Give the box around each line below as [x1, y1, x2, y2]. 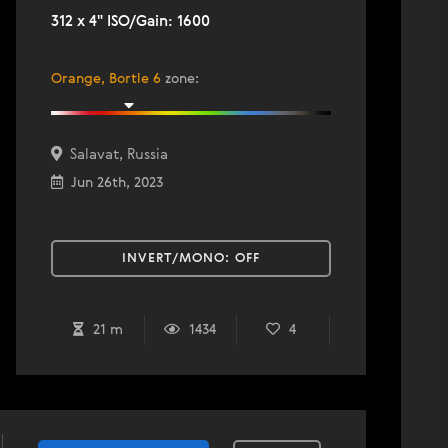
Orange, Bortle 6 [51, 72, 161, 86]
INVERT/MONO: [122, 252, 235, 265]
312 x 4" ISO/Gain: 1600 [51, 14, 210, 29]
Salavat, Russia [62, 147, 168, 162]
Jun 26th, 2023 [63, 176, 163, 190]
